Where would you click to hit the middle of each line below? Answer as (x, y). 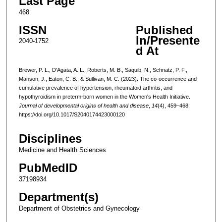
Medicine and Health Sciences (62, 150)
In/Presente (167, 40)
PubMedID (48, 168)
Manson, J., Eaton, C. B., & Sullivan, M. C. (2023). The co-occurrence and (108, 79)
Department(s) (58, 197)
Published (164, 30)
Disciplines (50, 139)
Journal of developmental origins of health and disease (83, 105)
